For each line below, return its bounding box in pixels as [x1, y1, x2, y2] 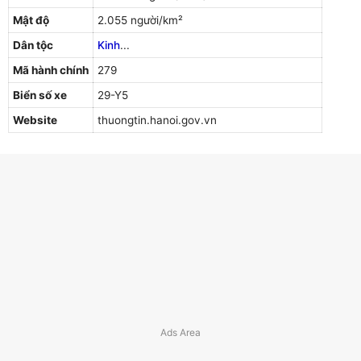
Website [13, 114, 57, 127]
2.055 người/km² [98, 14, 183, 27]
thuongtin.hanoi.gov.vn [98, 114, 217, 127]
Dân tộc [13, 39, 53, 52]
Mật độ [13, 14, 49, 27]
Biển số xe [13, 89, 67, 102]
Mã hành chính [13, 64, 89, 77]
